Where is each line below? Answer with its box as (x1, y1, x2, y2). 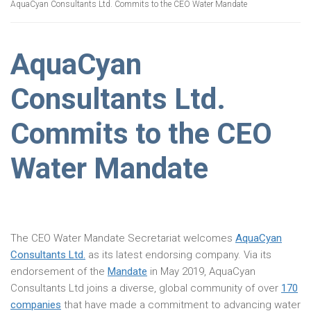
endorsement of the (10, 265, 108, 278)
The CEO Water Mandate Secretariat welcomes (10, 232, 235, 244)
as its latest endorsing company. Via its (85, 249, 271, 261)
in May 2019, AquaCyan (147, 265, 255, 278)
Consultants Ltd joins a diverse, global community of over (10, 282, 281, 294)
